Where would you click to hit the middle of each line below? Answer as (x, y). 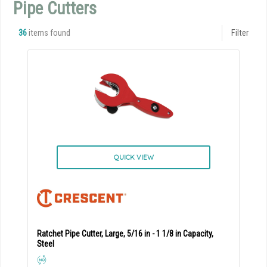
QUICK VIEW (133, 157)
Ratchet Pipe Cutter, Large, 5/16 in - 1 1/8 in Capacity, (125, 233)
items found (49, 33)
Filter (240, 33)
